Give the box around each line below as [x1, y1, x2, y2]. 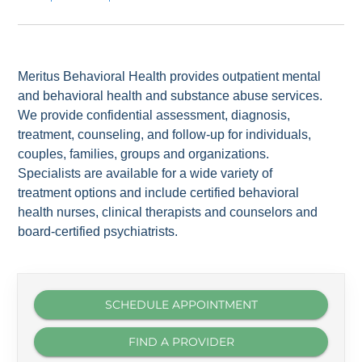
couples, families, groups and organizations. [18, 146, 270, 161]
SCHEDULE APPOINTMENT [104, 297, 258, 312]
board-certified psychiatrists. [18, 224, 179, 238]
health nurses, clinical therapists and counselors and [18, 204, 318, 219]
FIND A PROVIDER [128, 334, 234, 349]
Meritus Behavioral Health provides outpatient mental [18, 69, 322, 83]
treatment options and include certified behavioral [18, 185, 300, 200]
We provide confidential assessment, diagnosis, [18, 107, 291, 122]
